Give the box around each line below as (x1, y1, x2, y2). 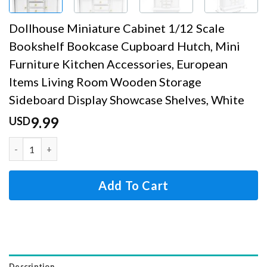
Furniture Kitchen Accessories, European (9, 57, 228, 72)
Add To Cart (98, 178, 169, 193)
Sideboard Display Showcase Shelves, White (9, 92, 244, 107)
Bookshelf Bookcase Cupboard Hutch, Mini (9, 39, 240, 54)
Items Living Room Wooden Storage (9, 74, 201, 89)
